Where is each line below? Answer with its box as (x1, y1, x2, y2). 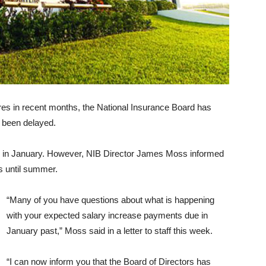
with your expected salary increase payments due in (7, 210, 208, 220)
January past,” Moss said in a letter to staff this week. (7, 226, 213, 236)
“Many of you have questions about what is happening (7, 195, 214, 205)
